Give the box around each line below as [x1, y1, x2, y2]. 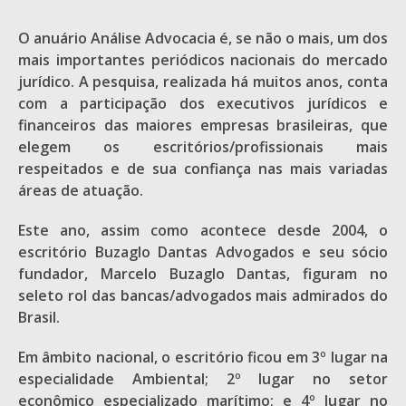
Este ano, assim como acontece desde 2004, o [18, 220, 388, 240]
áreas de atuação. [18, 180, 143, 200]
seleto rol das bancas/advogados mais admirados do [18, 285, 388, 305]
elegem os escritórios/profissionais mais [18, 137, 388, 157]
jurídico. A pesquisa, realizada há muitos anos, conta [18, 72, 388, 92]
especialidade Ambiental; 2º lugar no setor [18, 369, 388, 389]
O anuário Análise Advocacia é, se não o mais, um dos [18, 28, 388, 48]
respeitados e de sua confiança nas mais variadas [18, 159, 388, 179]
